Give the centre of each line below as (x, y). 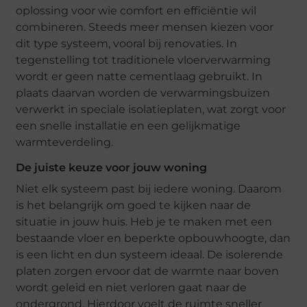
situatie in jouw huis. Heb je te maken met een (144, 221)
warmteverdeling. (65, 142)
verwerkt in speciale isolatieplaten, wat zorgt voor (151, 109)
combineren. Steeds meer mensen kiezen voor (145, 27)
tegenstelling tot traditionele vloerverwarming (144, 60)
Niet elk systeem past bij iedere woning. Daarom (149, 188)
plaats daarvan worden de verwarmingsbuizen (143, 93)
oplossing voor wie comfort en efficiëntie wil (136, 10)
